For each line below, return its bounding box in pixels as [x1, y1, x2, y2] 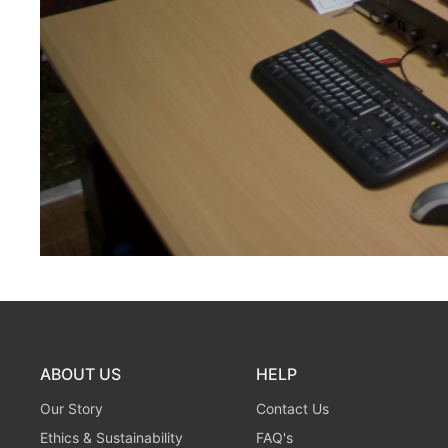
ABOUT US [40, 364, 121, 384]
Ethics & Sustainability [40, 429, 183, 446]
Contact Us [255, 400, 329, 417]
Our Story [40, 400, 103, 417]
